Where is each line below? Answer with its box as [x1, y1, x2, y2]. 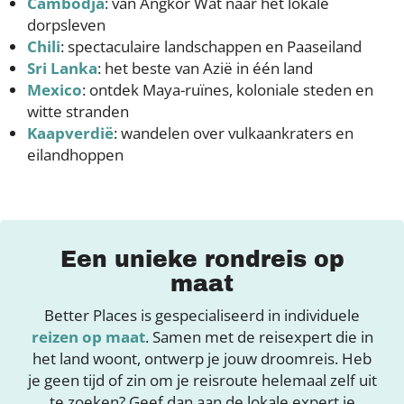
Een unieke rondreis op [60, 247, 344, 272]
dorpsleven [27, 14, 106, 36]
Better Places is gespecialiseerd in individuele [44, 305, 360, 326]
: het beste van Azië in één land [97, 58, 313, 79]
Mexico [27, 79, 82, 101]
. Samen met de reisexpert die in [144, 326, 373, 348]
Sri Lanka [27, 58, 97, 79]
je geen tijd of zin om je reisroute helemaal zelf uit [27, 370, 377, 391]
